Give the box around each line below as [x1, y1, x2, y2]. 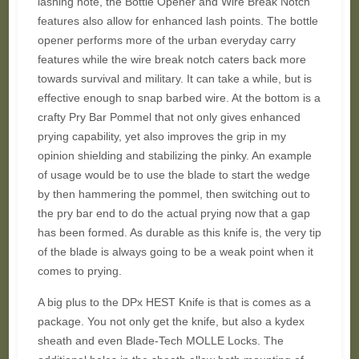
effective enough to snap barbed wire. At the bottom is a [37, 91, 321, 104]
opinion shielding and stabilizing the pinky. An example [37, 149, 312, 162]
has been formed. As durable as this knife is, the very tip [37, 226, 321, 239]
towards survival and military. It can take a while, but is [37, 72, 312, 85]
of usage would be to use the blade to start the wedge [37, 168, 310, 181]
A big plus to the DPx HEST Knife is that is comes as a [37, 296, 311, 309]
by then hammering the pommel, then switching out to [37, 188, 310, 200]
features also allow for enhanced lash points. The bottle [37, 14, 318, 27]
